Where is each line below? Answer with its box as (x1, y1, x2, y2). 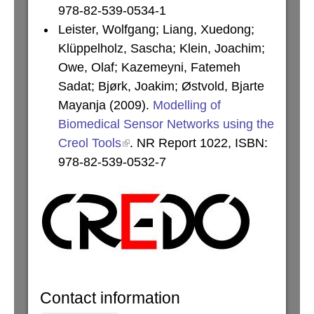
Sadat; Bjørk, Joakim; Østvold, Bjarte (58, 79, 264, 93)
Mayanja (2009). (58, 98, 153, 112)
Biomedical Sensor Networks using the (58, 117, 274, 131)
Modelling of (153, 98, 221, 112)
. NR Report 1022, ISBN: (130, 136, 268, 150)
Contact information (40, 289, 180, 307)
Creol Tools (58, 136, 121, 150)
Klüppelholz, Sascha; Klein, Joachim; (58, 41, 265, 55)
